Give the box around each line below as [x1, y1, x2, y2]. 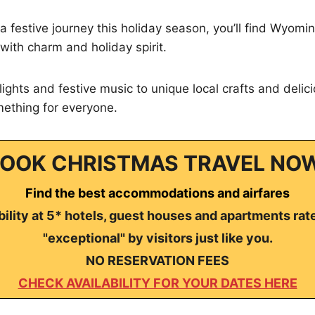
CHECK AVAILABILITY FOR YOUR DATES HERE [18, 275, 297, 290]
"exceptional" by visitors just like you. [42, 230, 273, 245]
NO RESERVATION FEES [86, 252, 229, 268]
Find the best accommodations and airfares [25, 185, 290, 200]
